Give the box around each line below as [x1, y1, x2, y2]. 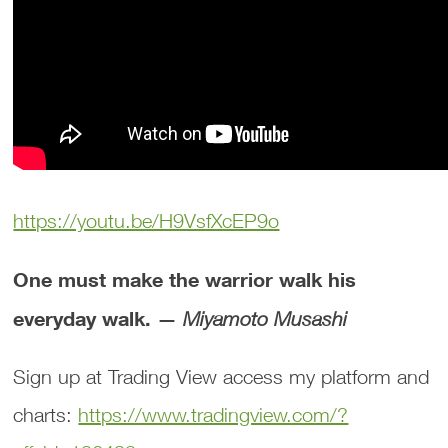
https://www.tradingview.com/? [78, 403, 349, 426]
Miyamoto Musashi [183, 307, 348, 330]
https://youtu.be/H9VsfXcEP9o [13, 209, 280, 232]
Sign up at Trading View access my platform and [13, 365, 430, 388]
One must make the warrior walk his [13, 267, 357, 291]
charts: [13, 403, 79, 426]
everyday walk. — [13, 306, 184, 330]
